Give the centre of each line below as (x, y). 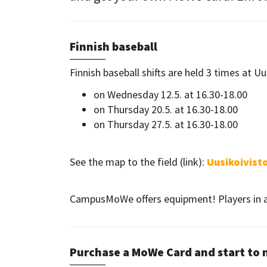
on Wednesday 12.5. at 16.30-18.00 (170, 95)
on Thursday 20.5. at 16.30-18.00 (166, 110)
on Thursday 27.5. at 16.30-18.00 (166, 125)
